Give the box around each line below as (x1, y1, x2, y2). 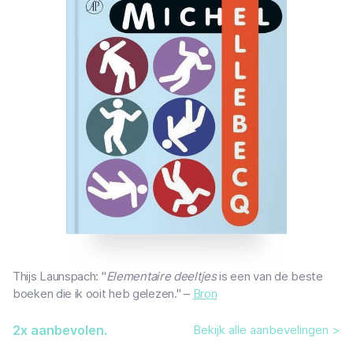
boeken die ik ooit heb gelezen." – (13, 286, 193, 302)
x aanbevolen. (20, 322, 107, 339)
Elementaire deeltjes (106, 269, 217, 284)
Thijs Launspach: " (13, 269, 106, 284)
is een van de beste (216, 269, 323, 284)
